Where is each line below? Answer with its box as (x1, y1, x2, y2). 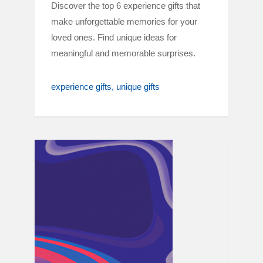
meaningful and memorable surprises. (51, 48, 195, 58)
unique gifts (116, 82, 160, 92)
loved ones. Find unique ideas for (51, 32, 177, 42)
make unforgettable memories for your (51, 16, 197, 26)
